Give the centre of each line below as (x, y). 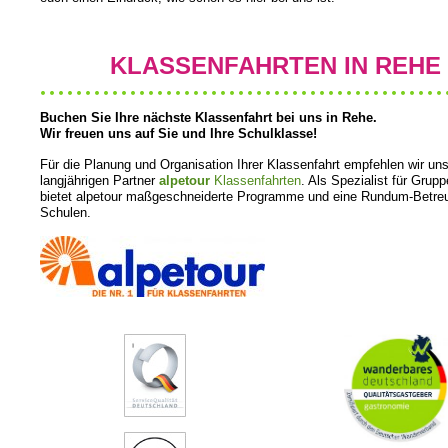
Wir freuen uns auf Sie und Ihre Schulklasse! (178, 133)
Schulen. (65, 212)
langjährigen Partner (99, 180)
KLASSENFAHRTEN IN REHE (275, 65)
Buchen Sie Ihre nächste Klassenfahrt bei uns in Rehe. (208, 117)
